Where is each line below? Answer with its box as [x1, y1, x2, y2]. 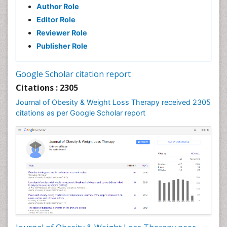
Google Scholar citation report [16, 68, 131, 80]
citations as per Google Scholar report [16, 108, 145, 117]
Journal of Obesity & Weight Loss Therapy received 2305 [16, 98, 211, 106]
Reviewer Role [36, 28, 87, 37]
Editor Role [36, 15, 75, 24]
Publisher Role [36, 42, 88, 50]
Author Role [36, 2, 79, 11]
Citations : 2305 [16, 82, 78, 93]
